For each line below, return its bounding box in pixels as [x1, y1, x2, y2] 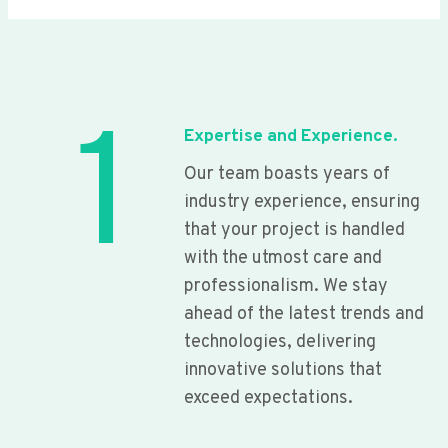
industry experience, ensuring [184, 190, 420, 214]
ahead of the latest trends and [184, 302, 424, 326]
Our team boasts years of [184, 162, 390, 186]
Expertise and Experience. [184, 124, 398, 148]
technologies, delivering [184, 330, 376, 354]
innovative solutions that [184, 358, 382, 382]
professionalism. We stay [184, 274, 388, 298]
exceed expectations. [184, 386, 353, 410]
